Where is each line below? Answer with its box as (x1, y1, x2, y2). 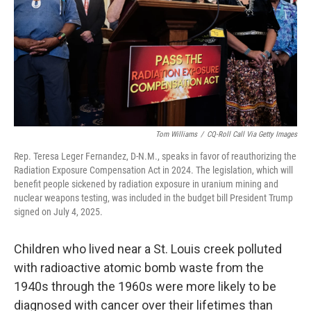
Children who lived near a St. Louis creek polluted (14, 242, 282, 256)
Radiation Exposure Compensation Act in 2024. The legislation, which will (14, 165, 293, 176)
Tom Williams (155, 130, 197, 139)
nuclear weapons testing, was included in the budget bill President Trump (14, 192, 293, 203)
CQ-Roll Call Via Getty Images (207, 130, 297, 139)
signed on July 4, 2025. (14, 206, 103, 217)
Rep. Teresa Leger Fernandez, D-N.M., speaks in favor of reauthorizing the (14, 151, 296, 162)
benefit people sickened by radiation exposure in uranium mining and (14, 178, 278, 190)
